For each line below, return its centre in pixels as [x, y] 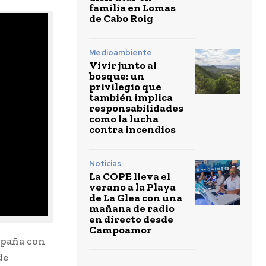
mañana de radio [132, 208]
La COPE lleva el [130, 176]
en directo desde [131, 219]
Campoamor [121, 229]
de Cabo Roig [121, 18]
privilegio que [125, 86]
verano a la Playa [132, 187]
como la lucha [124, 118]
